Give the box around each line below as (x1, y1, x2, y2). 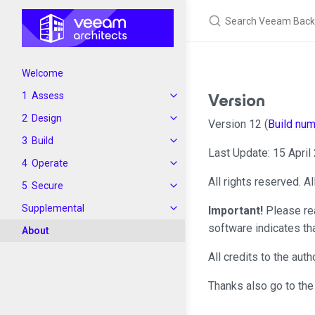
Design (32, 112, 62, 124)
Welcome (22, 67, 63, 79)
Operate (32, 157, 68, 169)
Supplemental (22, 202, 84, 214)
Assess (32, 90, 64, 101)
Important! (208, 204, 263, 217)
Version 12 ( (208, 117, 268, 131)
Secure (32, 180, 63, 191)
